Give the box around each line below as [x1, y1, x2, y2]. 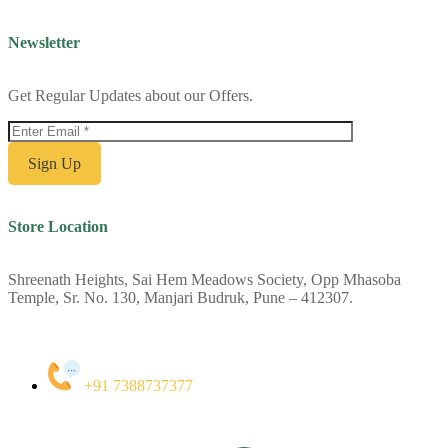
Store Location [8, 217, 108, 235]
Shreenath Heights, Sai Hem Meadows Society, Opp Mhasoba [8, 270, 401, 288]
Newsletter [8, 33, 80, 51]
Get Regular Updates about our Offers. [8, 86, 253, 104]
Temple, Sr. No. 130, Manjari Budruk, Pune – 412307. [8, 288, 353, 306]
